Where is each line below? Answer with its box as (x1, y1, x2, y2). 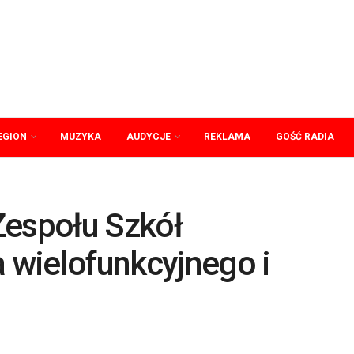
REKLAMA (204, 131, 250, 142)
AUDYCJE (126, 131, 171, 142)
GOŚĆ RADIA (276, 131, 334, 142)
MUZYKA (60, 131, 101, 142)
